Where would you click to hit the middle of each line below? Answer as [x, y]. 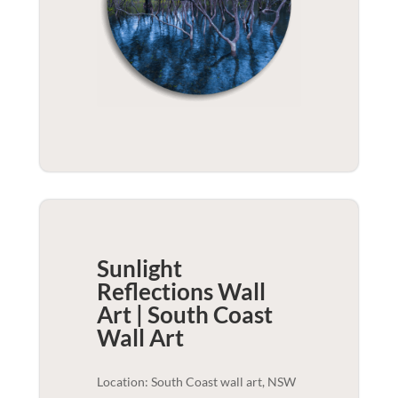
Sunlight [139, 268]
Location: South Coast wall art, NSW [196, 381]
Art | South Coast [184, 314]
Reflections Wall [181, 291]
